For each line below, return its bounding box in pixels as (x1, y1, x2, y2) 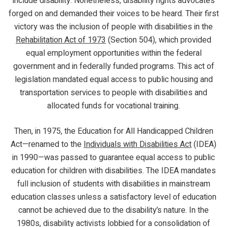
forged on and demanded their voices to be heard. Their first (8, 7, 219, 20)
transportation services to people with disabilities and (20, 86, 207, 99)
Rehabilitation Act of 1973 (16, 33, 106, 46)
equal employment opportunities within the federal (25, 47, 202, 59)
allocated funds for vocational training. (47, 99, 180, 112)
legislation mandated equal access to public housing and (14, 73, 213, 86)
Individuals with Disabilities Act (84, 138, 192, 150)
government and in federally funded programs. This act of (13, 60, 214, 72)
